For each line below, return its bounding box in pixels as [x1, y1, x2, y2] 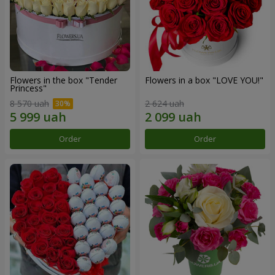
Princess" [10, 82, 47, 94]
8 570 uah [10, 98, 49, 110]
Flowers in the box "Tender [10, 74, 117, 86]
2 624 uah [145, 98, 184, 110]
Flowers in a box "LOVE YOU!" [145, 74, 263, 86]
